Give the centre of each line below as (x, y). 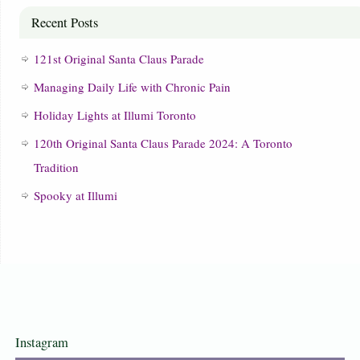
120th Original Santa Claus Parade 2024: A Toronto (163, 143)
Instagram (41, 343)
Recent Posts (64, 23)
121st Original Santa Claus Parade (119, 59)
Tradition (56, 168)
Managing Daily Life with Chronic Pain (132, 87)
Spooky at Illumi (75, 196)
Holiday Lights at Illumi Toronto (115, 115)
